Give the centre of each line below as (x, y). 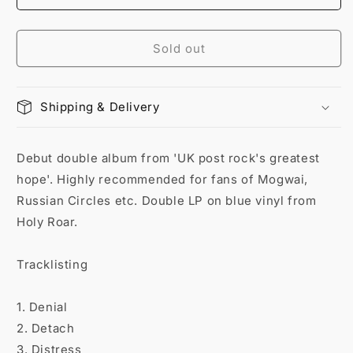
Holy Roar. (47, 222)
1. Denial (42, 307)
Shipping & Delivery (100, 107)
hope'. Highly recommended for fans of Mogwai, (163, 179)
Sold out (179, 48)
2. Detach (46, 328)
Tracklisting (52, 264)
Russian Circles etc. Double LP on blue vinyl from (167, 201)
